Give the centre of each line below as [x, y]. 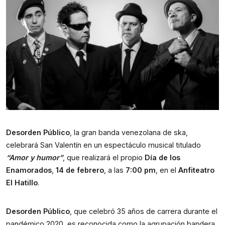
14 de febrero [80, 170]
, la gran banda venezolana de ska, [129, 132]
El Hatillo [22, 182]
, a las [115, 170]
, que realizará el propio [104, 157]
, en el [167, 170]
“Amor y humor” [34, 157]
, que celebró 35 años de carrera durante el [144, 211]
